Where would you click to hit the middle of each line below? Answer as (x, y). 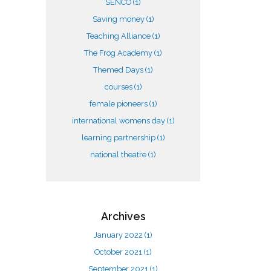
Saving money (119, 19)
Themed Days (119, 70)
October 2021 (119, 252)
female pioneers (119, 104)
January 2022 (119, 235)
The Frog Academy (119, 53)
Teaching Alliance (119, 36)
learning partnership (119, 138)
